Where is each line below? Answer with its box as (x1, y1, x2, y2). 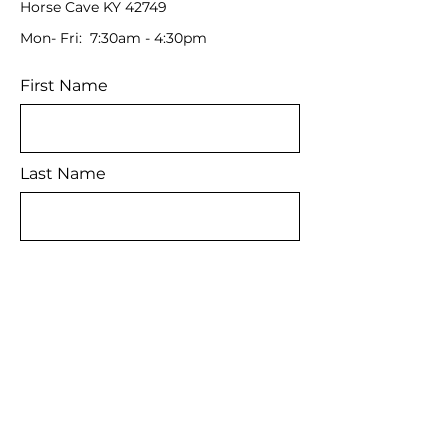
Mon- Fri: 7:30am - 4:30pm (20, 29, 207, 47)
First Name (20, 76, 108, 95)
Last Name (20, 164, 106, 183)
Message (20, 343, 81, 361)
